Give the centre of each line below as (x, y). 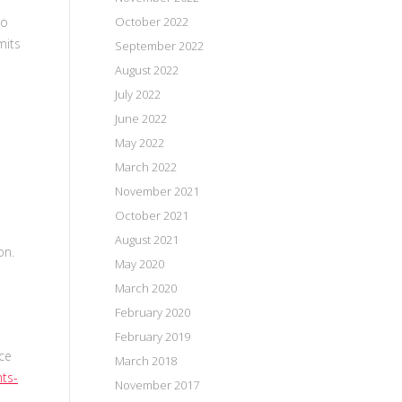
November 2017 (157, 385)
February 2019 (153, 336)
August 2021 (147, 240)
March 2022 (146, 167)
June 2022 (141, 118)
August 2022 (147, 70)
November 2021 (157, 191)
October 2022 (152, 22)
